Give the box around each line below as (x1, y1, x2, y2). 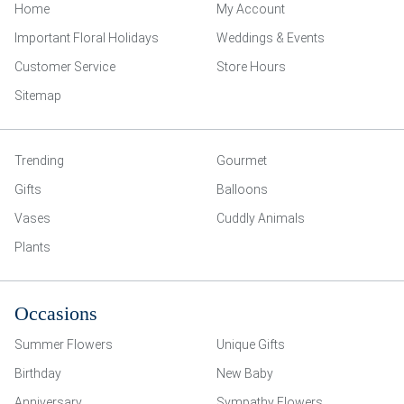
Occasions (14, 302, 97, 325)
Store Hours (216, 60, 286, 74)
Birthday (14, 366, 61, 381)
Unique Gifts (216, 337, 285, 352)
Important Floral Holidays (14, 31, 159, 45)
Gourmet (216, 153, 267, 168)
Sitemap (14, 88, 61, 103)
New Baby (216, 366, 273, 381)
